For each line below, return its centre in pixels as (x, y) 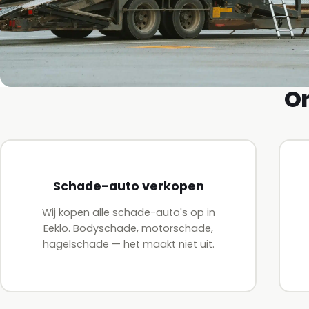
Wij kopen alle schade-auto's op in (128, 213)
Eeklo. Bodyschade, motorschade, (128, 229)
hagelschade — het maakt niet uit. (128, 245)
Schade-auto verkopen (128, 187)
